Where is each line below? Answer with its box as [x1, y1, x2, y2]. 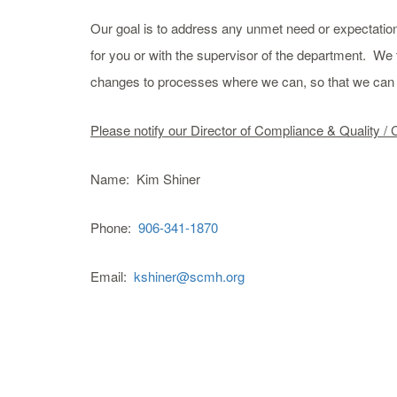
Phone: [90, 217, 138, 237]
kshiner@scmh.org [134, 266, 245, 285]
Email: [90, 266, 134, 285]
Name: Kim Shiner [90, 168, 200, 188]
